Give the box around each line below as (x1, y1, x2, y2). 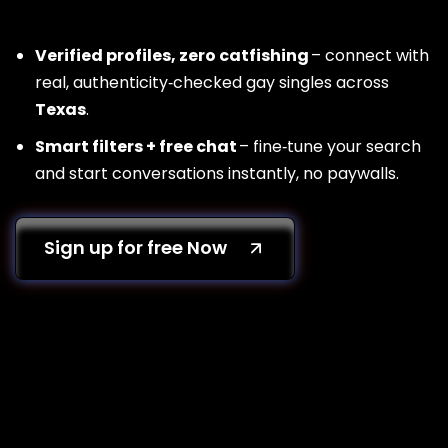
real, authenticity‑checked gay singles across (35, 70, 389, 94)
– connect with (309, 43, 429, 67)
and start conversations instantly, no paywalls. (35, 161, 399, 185)
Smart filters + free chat (35, 134, 237, 158)
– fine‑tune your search (237, 134, 421, 158)
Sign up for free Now (44, 234, 227, 260)
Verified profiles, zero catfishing (35, 43, 309, 67)
